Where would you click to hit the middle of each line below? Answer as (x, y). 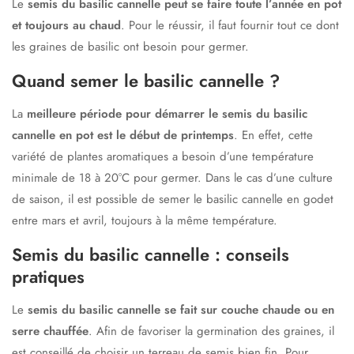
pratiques (48, 277)
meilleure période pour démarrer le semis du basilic (167, 114)
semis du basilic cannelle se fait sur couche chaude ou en (181, 310)
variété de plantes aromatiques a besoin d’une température (163, 156)
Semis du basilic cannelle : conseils (151, 254)
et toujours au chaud (66, 25)
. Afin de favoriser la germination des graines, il (211, 331)
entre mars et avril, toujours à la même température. (145, 220)
